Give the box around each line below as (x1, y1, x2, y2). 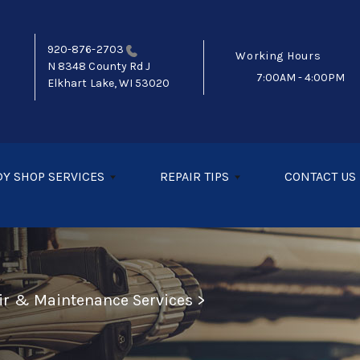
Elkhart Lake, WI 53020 (47, 76, 170, 91)
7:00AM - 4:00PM (256, 70, 346, 84)
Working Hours (235, 48, 321, 63)
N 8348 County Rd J (47, 59, 151, 74)
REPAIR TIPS (160, 169, 229, 185)
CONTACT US (284, 169, 356, 185)
